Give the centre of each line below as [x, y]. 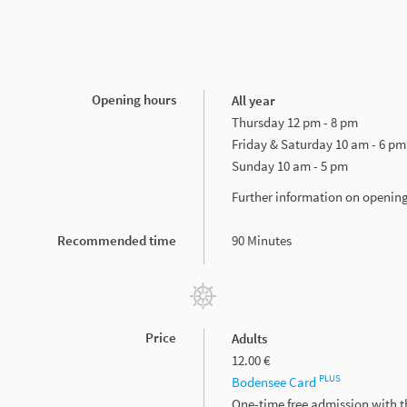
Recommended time [117, 240]
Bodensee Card [275, 382]
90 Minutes [262, 240]
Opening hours [134, 99]
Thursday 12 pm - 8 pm [295, 122]
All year [253, 100]
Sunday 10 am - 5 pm [290, 165]
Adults [249, 338]
